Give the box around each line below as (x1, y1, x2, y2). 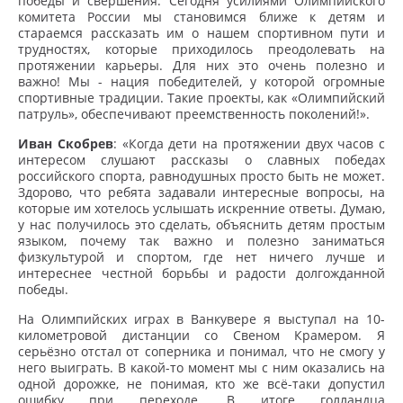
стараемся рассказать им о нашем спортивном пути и (18, 24, 385, 41)
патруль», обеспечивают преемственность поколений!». (18, 105, 370, 122)
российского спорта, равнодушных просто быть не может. (18, 167, 385, 184)
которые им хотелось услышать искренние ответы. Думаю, (18, 200, 385, 217)
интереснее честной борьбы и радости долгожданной (18, 264, 385, 282)
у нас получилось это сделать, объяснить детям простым (18, 216, 385, 233)
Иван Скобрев (18, 135, 113, 152)
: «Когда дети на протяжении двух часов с (112, 135, 385, 152)
